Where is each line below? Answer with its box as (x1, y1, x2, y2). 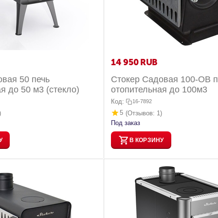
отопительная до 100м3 (111, 85, 208, 95)
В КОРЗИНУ (129, 136, 164, 144)
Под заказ (111, 119, 141, 127)
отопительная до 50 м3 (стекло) (8, 85, 79, 95)
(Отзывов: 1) (126, 109, 163, 117)
